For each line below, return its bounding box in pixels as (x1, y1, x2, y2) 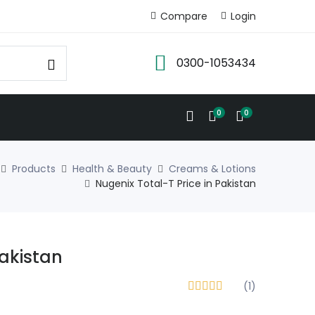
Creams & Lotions (169, 162, 256, 176)
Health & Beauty (72, 162, 152, 176)
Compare (160, 8, 207, 23)
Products (12, 162, 56, 176)
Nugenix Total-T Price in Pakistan (96, 176, 256, 191)
